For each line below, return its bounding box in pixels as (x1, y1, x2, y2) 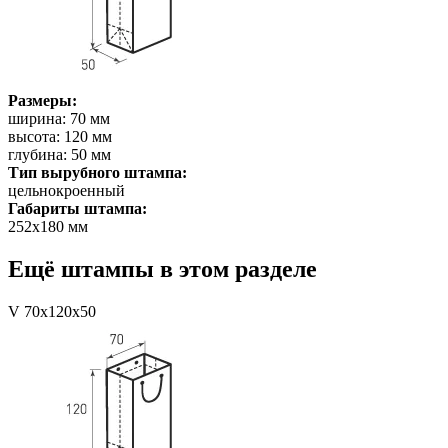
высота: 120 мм (8, 127, 112, 145)
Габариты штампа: (8, 199, 147, 217)
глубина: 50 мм (8, 145, 111, 163)
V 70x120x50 (8, 302, 96, 320)
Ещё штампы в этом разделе (8, 255, 317, 282)
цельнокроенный (8, 181, 125, 199)
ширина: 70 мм (8, 109, 110, 127)
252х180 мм (8, 217, 88, 235)
